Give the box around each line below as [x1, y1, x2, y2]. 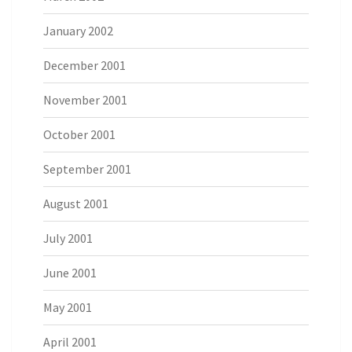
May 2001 [43, 299, 92, 315]
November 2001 [43, 92, 127, 108]
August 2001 [43, 196, 108, 211]
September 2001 [43, 161, 131, 177]
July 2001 [43, 230, 93, 246]
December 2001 [43, 57, 126, 73]
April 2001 [43, 334, 97, 350]
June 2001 [43, 265, 97, 280]
